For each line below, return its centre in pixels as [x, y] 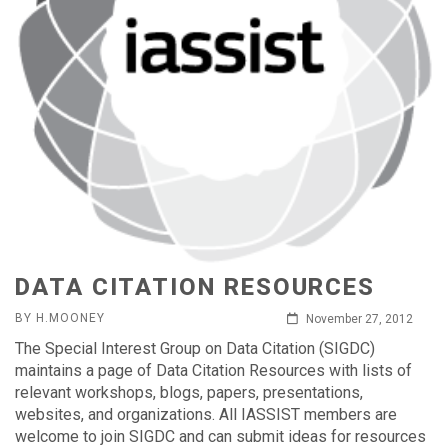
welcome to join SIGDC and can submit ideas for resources [220, 436]
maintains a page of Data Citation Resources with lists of [213, 370]
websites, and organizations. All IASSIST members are [206, 414]
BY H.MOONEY [60, 318]
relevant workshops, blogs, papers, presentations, [189, 392]
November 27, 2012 [358, 319]
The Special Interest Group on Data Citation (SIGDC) [195, 348]
